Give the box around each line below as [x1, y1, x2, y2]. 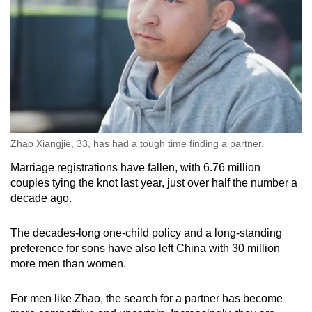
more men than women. [10, 258, 126, 270]
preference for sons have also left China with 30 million [10, 242, 280, 255]
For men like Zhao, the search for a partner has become [10, 292, 283, 305]
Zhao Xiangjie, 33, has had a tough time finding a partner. [10, 138, 264, 150]
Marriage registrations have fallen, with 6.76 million [10, 162, 260, 174]
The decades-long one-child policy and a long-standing [10, 227, 282, 240]
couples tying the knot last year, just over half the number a [10, 177, 297, 189]
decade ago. [10, 192, 72, 205]
